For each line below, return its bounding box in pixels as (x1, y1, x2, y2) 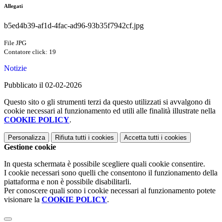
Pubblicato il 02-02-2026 (4, 81, 82, 90)
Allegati (4, 3, 23, 9)
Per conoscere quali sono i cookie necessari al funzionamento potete (4, 186, 216, 195)
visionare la (4, 195, 42, 204)
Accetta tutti (124, 134, 159, 142)
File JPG (4, 39, 26, 47)
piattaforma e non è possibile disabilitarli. (4, 177, 131, 186)
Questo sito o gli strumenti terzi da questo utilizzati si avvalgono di (4, 98, 211, 107)
